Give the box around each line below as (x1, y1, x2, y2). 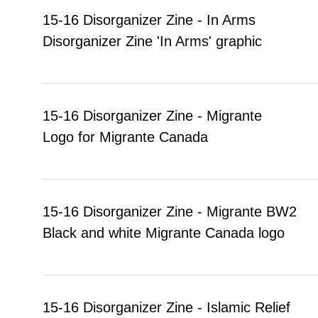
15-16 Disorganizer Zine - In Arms (43, 11, 256, 28)
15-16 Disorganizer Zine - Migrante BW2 (43, 203, 297, 219)
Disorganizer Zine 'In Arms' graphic (43, 33, 262, 49)
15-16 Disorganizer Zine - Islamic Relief (43, 299, 290, 315)
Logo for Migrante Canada (43, 128, 208, 145)
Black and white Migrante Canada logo (43, 224, 285, 241)
